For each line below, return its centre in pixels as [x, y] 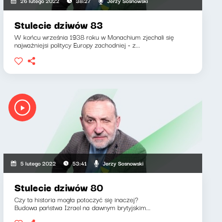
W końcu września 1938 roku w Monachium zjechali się [94, 37]
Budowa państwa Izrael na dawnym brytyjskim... [82, 207]
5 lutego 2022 [38, 163]
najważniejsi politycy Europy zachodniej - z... [77, 45]
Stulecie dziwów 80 [58, 187]
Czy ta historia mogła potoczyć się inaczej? [76, 199]
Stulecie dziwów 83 [58, 25]
